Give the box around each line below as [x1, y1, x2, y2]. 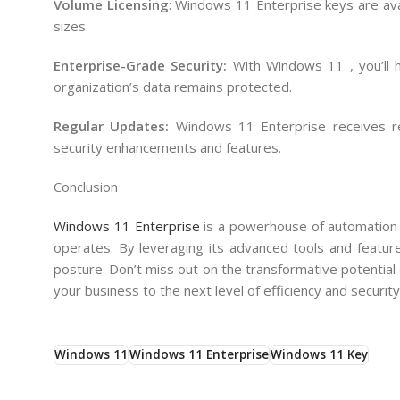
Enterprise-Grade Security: [54, 56, 228, 74]
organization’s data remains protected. [54, 78, 292, 96]
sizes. [54, 17, 88, 35]
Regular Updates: [54, 117, 176, 135]
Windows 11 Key [271, 346, 368, 362]
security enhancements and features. [54, 138, 281, 156]
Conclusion [54, 178, 118, 196]
